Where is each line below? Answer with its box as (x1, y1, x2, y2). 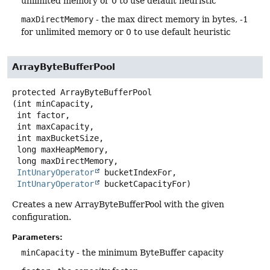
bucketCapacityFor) (99, 179, 191, 189)
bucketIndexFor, (99, 168, 177, 178)
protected (12, 87, 55, 98)
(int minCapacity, (12, 99, 94, 109)
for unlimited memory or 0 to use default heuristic (21, 27, 231, 37)
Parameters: (12, 233, 63, 242)
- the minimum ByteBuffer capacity (74, 247, 224, 257)
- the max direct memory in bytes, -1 (93, 14, 248, 25)
